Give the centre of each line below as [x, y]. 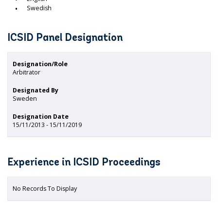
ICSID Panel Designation [65, 38]
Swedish [39, 8]
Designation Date [41, 117]
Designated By [36, 90]
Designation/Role [40, 64]
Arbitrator [27, 72]
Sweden [25, 99]
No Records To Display [45, 189]
